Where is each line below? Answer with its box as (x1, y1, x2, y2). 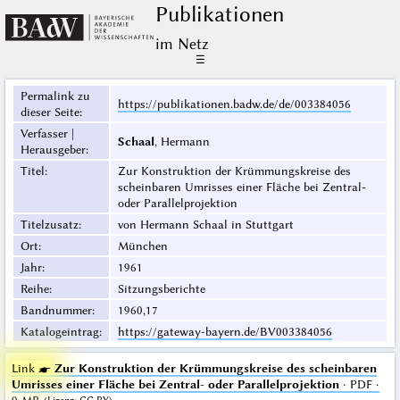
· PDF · (338, 377, 379, 392)
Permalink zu (20, 88, 90, 104)
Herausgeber (20, 142, 86, 157)
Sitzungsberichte (117, 281, 205, 296)
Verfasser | (20, 126, 74, 141)
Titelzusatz (20, 217, 79, 232)
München (117, 238, 168, 254)
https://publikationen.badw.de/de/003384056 (117, 96, 351, 112)
